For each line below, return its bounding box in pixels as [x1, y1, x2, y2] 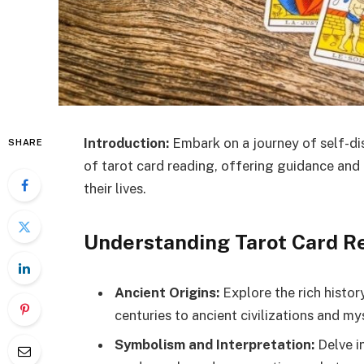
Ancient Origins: [115, 284, 219, 301]
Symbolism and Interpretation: [115, 336, 314, 353]
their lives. [84, 180, 146, 197]
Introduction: [84, 135, 169, 151]
